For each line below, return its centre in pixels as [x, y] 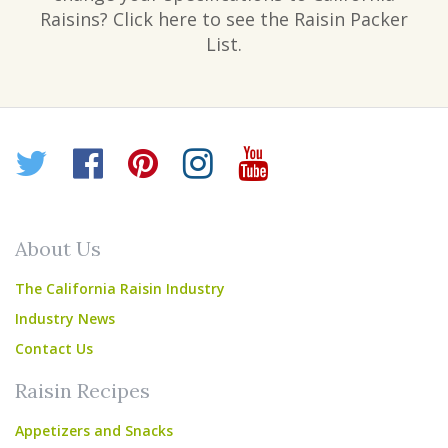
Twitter [105, 161]
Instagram [296, 161]
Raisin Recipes [82, 390]
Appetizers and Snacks [94, 430]
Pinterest [231, 161]
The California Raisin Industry [120, 288]
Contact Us [54, 348]
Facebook [181, 161]
